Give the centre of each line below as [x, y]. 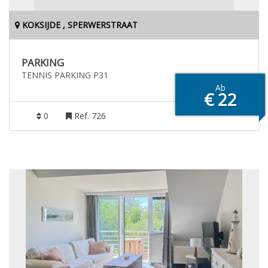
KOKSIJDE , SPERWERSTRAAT [79, 25]
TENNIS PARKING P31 [65, 75]
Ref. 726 [89, 116]
